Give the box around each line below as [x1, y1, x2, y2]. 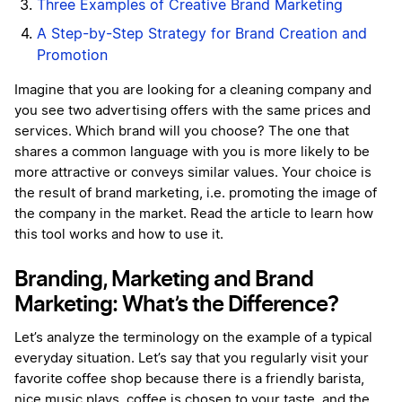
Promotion [37, 48, 108, 64]
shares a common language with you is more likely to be [14, 145, 370, 160]
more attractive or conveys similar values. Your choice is [14, 166, 371, 180]
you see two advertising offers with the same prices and [14, 104, 371, 118]
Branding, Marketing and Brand [14, 266, 313, 293]
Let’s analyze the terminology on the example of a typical [14, 331, 372, 345]
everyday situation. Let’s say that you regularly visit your [14, 352, 369, 366]
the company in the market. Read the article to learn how [14, 207, 373, 222]
